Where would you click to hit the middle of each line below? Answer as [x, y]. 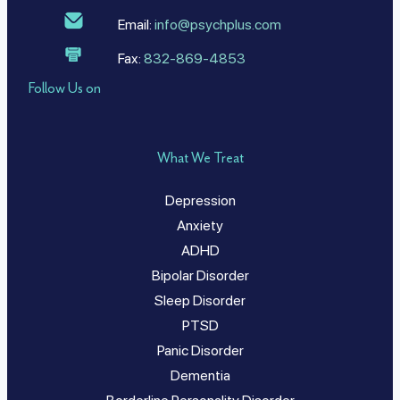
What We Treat [200, 158]
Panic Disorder [200, 351]
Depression [200, 201]
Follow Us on [65, 89]
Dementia [200, 376]
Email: [136, 24]
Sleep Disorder [200, 301]
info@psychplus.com [218, 24]
